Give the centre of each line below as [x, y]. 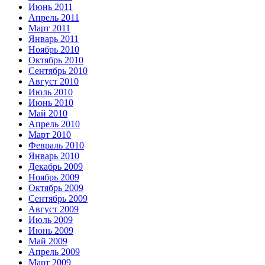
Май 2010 [48, 113]
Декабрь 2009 [56, 166]
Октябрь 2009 [56, 188]
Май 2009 [48, 241]
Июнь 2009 [51, 230]
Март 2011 [49, 28]
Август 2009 [54, 209]
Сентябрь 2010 [58, 70]
